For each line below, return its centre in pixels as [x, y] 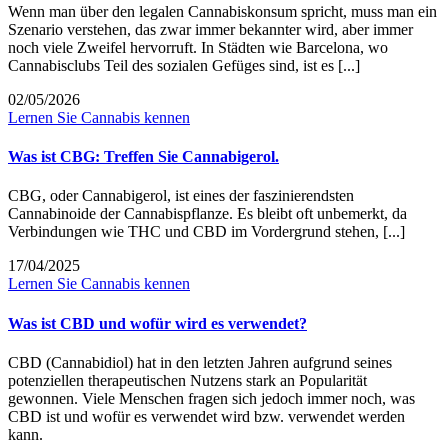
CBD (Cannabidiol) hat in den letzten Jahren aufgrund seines [200, 362]
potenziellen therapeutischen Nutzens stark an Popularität [187, 380]
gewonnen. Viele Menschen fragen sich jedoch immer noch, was [211, 398]
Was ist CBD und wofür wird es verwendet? [157, 323]
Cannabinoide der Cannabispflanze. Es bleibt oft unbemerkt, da [207, 214]
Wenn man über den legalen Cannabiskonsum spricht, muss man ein [222, 11]
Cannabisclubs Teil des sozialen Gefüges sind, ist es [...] [184, 65]
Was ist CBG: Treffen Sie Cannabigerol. [143, 157]
